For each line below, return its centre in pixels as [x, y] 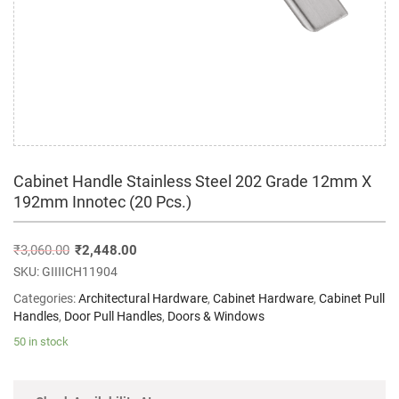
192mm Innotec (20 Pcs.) [102, 202]
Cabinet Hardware [263, 298]
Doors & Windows [216, 316]
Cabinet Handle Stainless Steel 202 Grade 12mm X [192, 181]
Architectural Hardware [143, 298]
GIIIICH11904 [80, 272]
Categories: [46, 298]
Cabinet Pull [352, 298]
